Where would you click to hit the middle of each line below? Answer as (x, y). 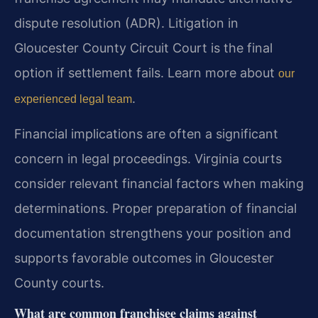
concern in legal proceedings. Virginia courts (148, 159)
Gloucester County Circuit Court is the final (143, 48)
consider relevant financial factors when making (159, 184)
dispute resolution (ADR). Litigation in (126, 23)
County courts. (59, 283)
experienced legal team (73, 99)
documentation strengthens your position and (153, 234)
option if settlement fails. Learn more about (146, 73)
